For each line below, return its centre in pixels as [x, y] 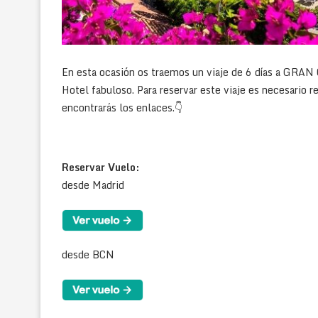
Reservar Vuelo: [100, 167]
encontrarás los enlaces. [118, 107]
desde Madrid [93, 185]
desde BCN [88, 254]
